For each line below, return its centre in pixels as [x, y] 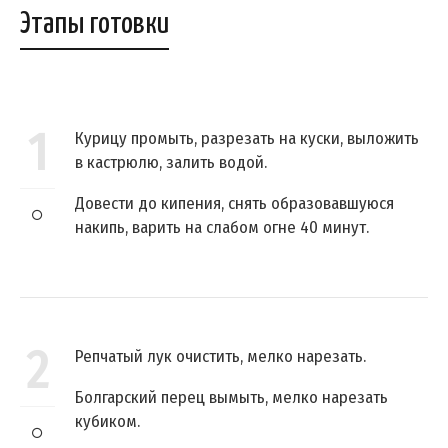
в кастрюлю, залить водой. [171, 163]
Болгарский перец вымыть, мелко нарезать [231, 398]
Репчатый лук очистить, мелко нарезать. [220, 357]
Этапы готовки [94, 24]
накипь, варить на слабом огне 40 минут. [222, 228]
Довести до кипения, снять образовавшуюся [234, 204]
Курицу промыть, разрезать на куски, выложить [247, 139]
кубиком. [107, 422]
